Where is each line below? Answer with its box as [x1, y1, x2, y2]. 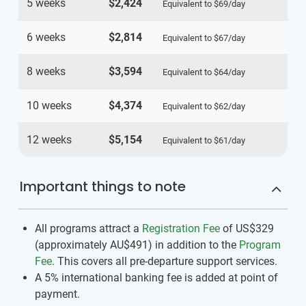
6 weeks [27, 31, 66, 44]
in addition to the [152, 238, 239, 252]
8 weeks [27, 65, 66, 79]
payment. [35, 288, 80, 301]
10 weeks [27, 99, 72, 113]
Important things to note [20, 177, 186, 197]
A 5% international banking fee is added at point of [35, 271, 278, 285]
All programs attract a [35, 222, 142, 236]
